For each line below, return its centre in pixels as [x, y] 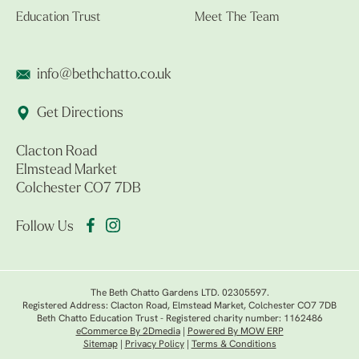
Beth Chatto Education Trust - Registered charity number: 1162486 [179, 319]
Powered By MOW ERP [235, 332]
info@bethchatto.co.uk [104, 75]
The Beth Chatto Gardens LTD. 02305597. [179, 294]
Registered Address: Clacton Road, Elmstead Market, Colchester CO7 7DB [179, 307]
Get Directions [80, 114]
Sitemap [100, 345]
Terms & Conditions [234, 345]
